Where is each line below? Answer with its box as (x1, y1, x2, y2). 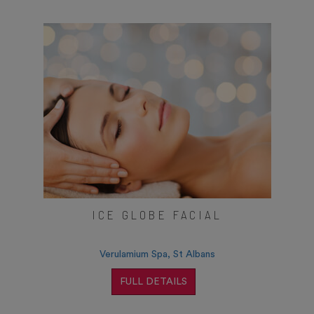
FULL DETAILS (120, 277, 187, 287)
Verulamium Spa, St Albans (99, 250, 215, 260)
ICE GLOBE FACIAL (92, 206, 222, 222)
